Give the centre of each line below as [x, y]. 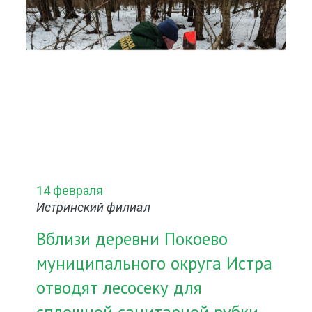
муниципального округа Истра [155, 263]
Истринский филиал [94, 207]
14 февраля [70, 190]
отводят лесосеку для [119, 288]
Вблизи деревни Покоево [132, 239]
